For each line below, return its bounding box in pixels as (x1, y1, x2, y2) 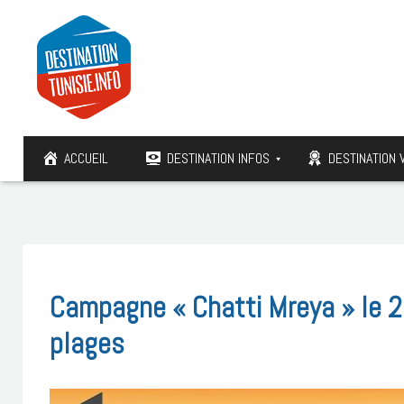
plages (50, 325, 124, 362)
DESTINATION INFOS (167, 149, 270, 168)
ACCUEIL (64, 149, 108, 168)
